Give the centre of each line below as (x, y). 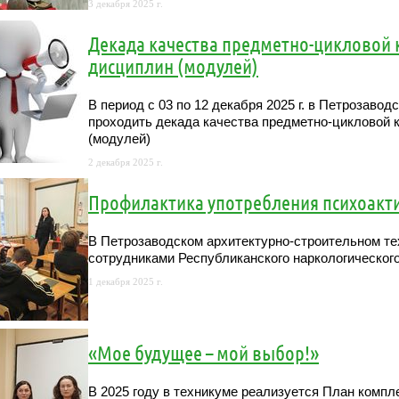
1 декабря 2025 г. (126, 281)
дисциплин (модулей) (173, 66)
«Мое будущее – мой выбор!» (204, 353)
